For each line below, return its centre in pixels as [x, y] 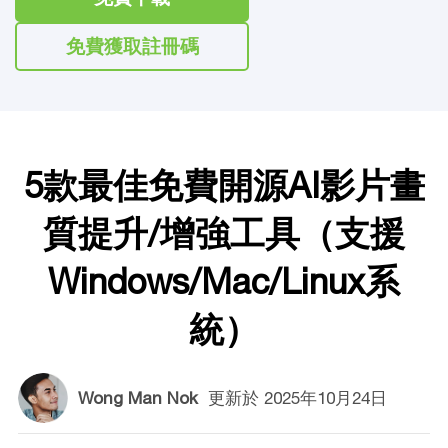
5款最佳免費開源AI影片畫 [224, 185]
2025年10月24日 [322, 397]
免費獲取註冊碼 [132, 46]
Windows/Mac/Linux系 [224, 281]
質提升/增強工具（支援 [224, 233]
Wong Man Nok [140, 397]
